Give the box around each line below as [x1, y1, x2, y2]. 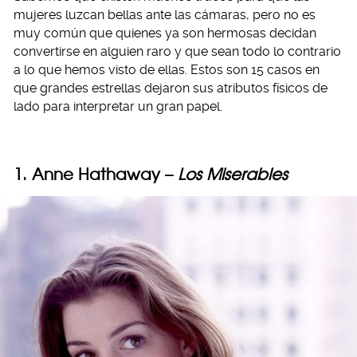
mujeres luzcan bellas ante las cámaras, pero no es [14, 7, 316, 22]
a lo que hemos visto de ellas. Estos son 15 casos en [14, 62, 320, 77]
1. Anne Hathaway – [14, 164, 178, 184]
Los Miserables [178, 164, 288, 184]
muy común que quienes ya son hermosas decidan [14, 25, 316, 41]
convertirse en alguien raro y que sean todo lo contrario [14, 44, 341, 59]
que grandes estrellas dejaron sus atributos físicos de [14, 80, 328, 96]
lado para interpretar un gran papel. [14, 99, 222, 114]
